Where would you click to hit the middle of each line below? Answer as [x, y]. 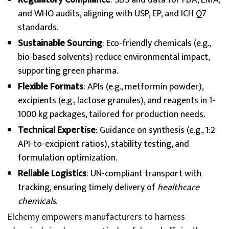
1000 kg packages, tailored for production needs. [111, 114]
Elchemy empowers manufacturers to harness [96, 217]
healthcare [178, 188]
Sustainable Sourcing [60, 43]
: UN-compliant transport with [144, 174]
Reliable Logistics [52, 174]
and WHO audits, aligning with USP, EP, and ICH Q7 [112, 14]
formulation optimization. [67, 158]
